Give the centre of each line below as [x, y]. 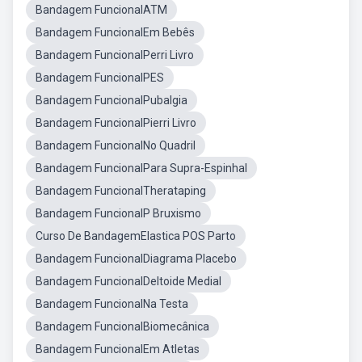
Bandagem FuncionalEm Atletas [118, 349]
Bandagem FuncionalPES [100, 78]
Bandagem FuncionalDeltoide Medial [128, 281]
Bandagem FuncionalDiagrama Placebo [136, 259]
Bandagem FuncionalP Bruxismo [118, 213]
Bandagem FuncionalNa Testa [112, 304]
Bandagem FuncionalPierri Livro [116, 123]
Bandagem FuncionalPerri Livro [115, 55]
